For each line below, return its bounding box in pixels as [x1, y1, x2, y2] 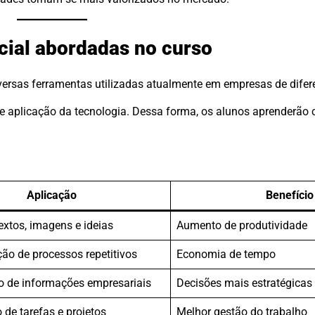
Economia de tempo [176, 247, 276, 261]
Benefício [265, 188, 314, 202]
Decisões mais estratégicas [176, 276, 312, 290]
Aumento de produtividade [176, 218, 307, 232]
